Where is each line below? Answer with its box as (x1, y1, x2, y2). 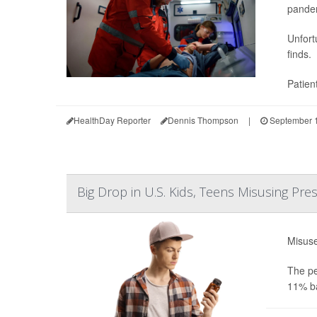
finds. (287, 47, 311, 62)
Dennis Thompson (168, 114, 238, 127)
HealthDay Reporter (74, 114, 151, 127)
